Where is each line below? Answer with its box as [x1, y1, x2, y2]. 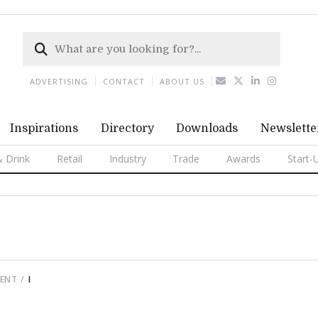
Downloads [176, 122, 238, 135]
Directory [100, 122, 154, 135]
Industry [109, 152, 146, 165]
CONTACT [103, 76, 145, 87]
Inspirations [9, 122, 78, 135]
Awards [226, 152, 261, 165]
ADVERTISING [30, 76, 88, 87]
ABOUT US [160, 76, 204, 87]
